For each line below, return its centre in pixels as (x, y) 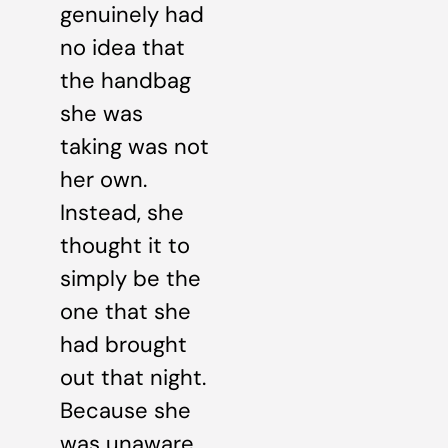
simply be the (130, 278)
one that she (125, 311)
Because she (125, 410)
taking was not (134, 146)
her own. (103, 179)
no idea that (122, 47)
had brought (123, 344)
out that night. (133, 377)
